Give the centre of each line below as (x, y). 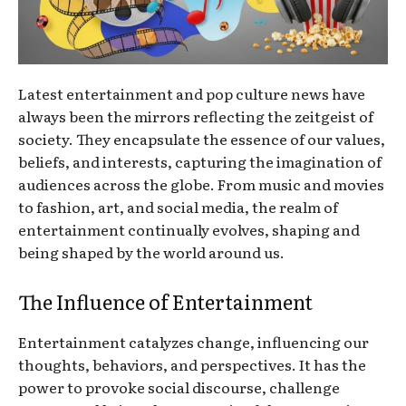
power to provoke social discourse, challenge (179, 387)
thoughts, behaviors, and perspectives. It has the (192, 364)
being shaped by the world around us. (151, 251)
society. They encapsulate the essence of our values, (202, 138)
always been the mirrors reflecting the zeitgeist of (196, 116)
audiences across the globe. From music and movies (201, 184)
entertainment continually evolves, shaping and (189, 229)
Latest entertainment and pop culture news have (192, 93)
